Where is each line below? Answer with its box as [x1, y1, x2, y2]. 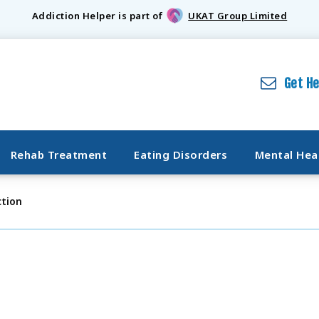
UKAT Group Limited [188, 9, 288, 23]
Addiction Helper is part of [31, 9, 163, 23]
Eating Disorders [134, 147, 228, 162]
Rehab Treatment [10, 147, 107, 162]
